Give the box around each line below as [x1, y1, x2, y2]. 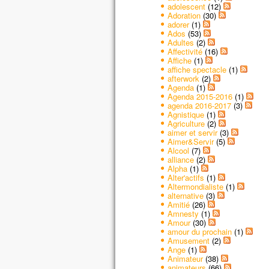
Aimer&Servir [167, 135, 214, 147]
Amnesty [167, 207, 199, 219]
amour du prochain [167, 225, 232, 237]
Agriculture [167, 117, 205, 129]
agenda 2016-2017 [167, 99, 231, 111]
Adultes [167, 36, 194, 48]
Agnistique [167, 108, 204, 120]
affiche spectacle [167, 63, 226, 75]
